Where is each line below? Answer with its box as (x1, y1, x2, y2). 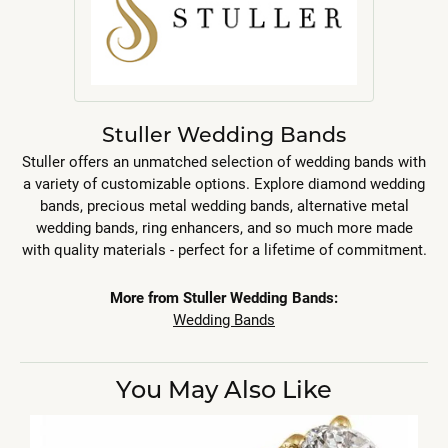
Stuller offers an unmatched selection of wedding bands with (22, 152, 426, 172)
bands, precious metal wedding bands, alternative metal (39, 196, 409, 216)
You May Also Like (116, 373, 332, 405)
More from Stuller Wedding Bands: (110, 288, 338, 308)
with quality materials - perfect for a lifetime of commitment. (21, 240, 427, 260)
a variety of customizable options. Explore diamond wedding (23, 174, 425, 194)
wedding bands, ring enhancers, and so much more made (35, 218, 413, 238)
